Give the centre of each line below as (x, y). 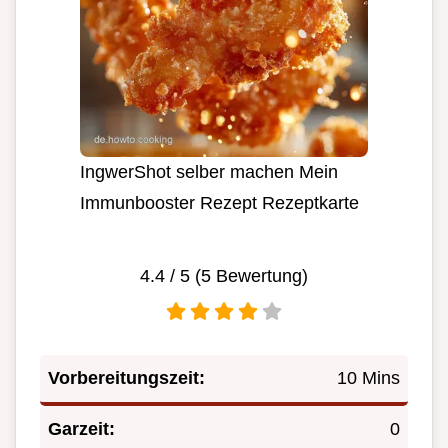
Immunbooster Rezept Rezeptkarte (219, 202)
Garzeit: (81, 428)
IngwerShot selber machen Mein (209, 171)
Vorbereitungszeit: (126, 377)
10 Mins (368, 377)
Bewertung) (259, 275)
